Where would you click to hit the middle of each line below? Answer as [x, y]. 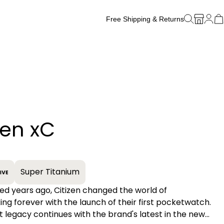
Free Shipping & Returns [145, 19]
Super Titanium [50, 172]
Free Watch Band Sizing [146, 33]
